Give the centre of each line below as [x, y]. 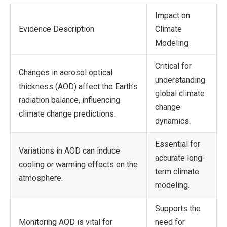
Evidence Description [56, 29]
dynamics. [173, 121]
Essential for [178, 144]
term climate [177, 171]
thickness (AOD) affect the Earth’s [78, 86]
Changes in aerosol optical [66, 72]
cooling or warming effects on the [78, 164]
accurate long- [180, 158]
